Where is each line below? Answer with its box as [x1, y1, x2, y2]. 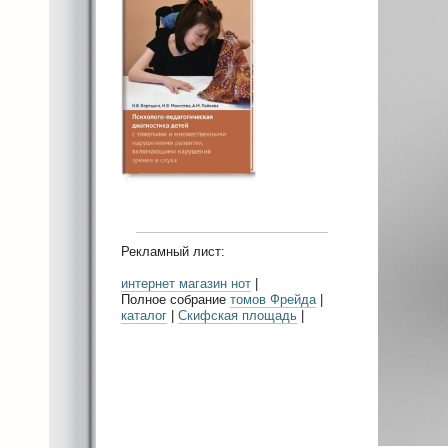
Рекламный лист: [121, 244, 225, 260]
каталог [121, 308, 167, 324]
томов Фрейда [230, 292, 316, 308]
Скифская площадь [178, 308, 297, 324]
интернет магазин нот [121, 276, 251, 292]
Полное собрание [121, 292, 230, 308]
